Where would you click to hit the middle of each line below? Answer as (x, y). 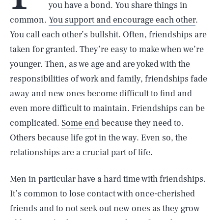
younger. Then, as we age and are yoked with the (100, 64)
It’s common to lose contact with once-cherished (102, 194)
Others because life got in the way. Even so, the (98, 138)
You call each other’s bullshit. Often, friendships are (108, 35)
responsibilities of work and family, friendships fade (109, 79)
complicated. (36, 123)
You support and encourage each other (122, 20)
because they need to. (141, 123)
